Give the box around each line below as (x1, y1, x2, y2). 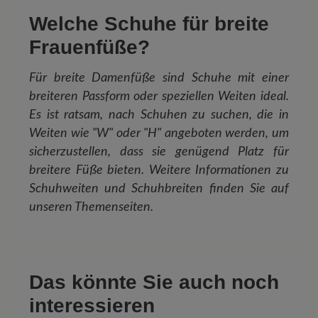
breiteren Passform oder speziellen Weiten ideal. (29, 90, 289, 103)
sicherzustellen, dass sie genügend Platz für (29, 146, 289, 158)
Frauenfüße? (29, 36, 150, 59)
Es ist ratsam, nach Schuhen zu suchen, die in (29, 109, 289, 121)
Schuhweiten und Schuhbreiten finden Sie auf (29, 182, 289, 195)
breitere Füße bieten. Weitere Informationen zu (29, 164, 289, 177)
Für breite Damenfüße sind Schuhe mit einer (29, 72, 289, 84)
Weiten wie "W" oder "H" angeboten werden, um (29, 127, 289, 140)
